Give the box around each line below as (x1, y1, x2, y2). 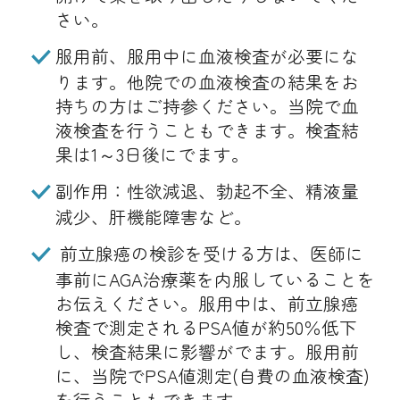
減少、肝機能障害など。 (54, 203, 252, 229)
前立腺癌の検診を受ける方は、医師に (55, 239, 363, 266)
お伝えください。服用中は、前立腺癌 (54, 289, 359, 316)
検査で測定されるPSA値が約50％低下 (54, 313, 357, 340)
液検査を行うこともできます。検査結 (54, 116, 359, 143)
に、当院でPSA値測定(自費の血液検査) (54, 362, 370, 388)
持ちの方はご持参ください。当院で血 (54, 92, 359, 119)
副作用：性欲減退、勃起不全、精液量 (55, 177, 359, 204)
